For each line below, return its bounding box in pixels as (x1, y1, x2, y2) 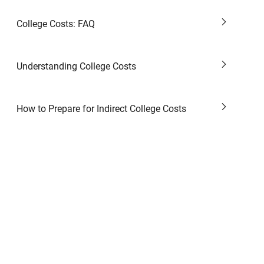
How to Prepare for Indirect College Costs (16, 103, 186, 114)
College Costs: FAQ (16, 18, 95, 29)
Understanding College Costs (16, 61, 136, 72)
